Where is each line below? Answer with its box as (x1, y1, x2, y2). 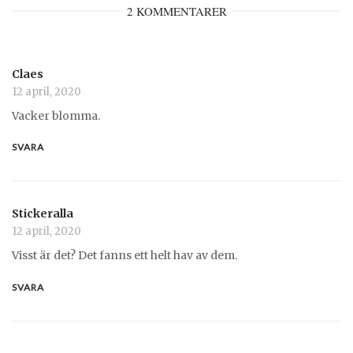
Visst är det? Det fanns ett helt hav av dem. (12, 247, 237, 262)
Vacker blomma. (12, 108, 100, 123)
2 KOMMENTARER (126, 2, 227, 19)
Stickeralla (12, 206, 73, 221)
